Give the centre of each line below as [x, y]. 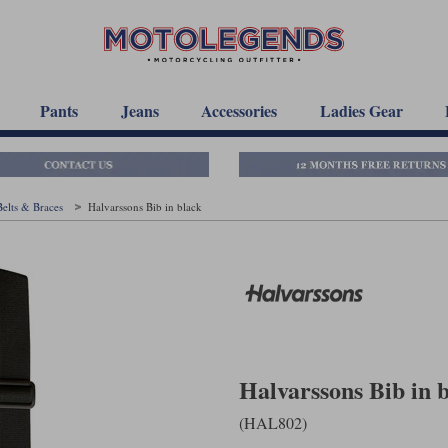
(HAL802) [273, 422]
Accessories [239, 110]
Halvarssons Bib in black [145, 206]
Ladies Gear [361, 110]
